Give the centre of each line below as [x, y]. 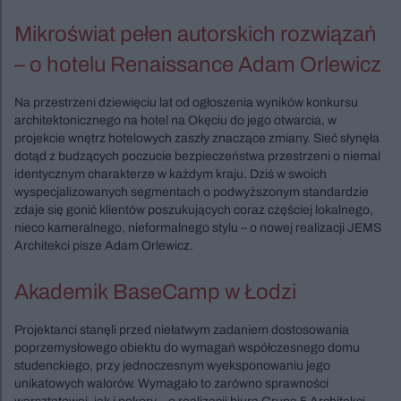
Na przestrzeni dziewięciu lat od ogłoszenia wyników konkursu [186, 102]
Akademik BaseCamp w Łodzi [155, 291]
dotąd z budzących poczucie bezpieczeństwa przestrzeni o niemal [197, 156]
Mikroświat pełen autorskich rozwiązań [196, 34]
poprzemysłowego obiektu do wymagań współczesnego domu [187, 347]
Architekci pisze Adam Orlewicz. [104, 245]
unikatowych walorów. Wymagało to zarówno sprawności [171, 383]
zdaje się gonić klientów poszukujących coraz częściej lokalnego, [194, 209]
